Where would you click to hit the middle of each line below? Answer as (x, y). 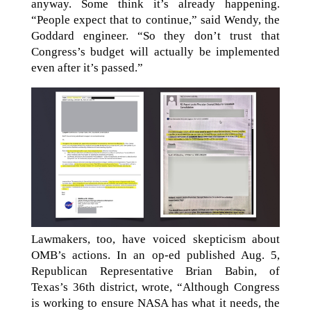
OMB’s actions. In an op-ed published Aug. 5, (155, 255)
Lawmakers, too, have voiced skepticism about (155, 239)
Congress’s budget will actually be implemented (155, 51)
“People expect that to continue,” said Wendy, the (155, 19)
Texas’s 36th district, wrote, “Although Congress (155, 287)
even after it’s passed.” (87, 67)
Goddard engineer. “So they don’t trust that (155, 35)
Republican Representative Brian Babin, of (155, 271)
